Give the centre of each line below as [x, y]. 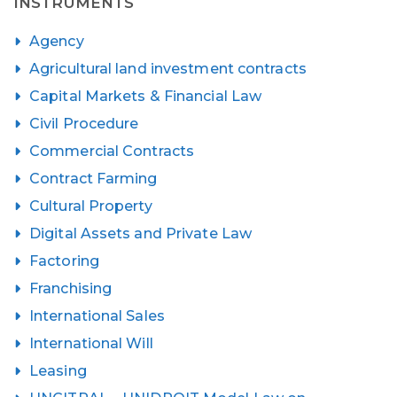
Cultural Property [91, 206]
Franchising [71, 288]
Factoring [64, 261]
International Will [91, 343]
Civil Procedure [84, 124]
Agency [57, 41]
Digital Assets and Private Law [140, 234]
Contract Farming [93, 179]
